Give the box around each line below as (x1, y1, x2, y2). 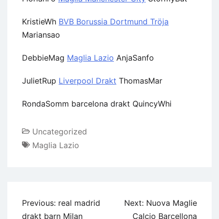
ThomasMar (116, 75, 162, 86)
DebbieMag (22, 52, 67, 63)
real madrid (58, 197, 100, 208)
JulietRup (22, 75, 59, 86)
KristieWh (22, 16, 59, 26)
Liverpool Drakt (59, 75, 116, 86)
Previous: (22, 197, 56, 208)
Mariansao (22, 29, 60, 40)
